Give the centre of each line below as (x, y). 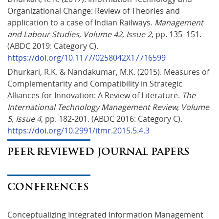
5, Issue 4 (24, 119)
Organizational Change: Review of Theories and (95, 11)
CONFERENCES (48, 186)
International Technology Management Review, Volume (109, 107)
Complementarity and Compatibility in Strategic (96, 83)
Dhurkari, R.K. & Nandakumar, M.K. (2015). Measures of (109, 72)
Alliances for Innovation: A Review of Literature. (95, 95)
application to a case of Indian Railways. (81, 22)
